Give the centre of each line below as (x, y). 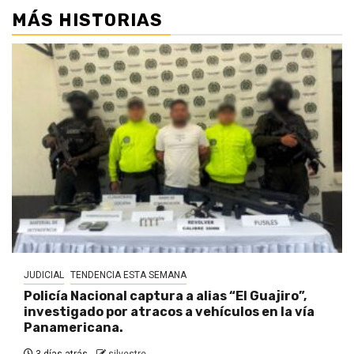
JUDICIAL (44, 275)
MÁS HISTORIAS (87, 21)
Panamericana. (73, 328)
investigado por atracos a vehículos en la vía (169, 312)
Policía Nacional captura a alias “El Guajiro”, (165, 296)
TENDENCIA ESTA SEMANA (128, 275)
